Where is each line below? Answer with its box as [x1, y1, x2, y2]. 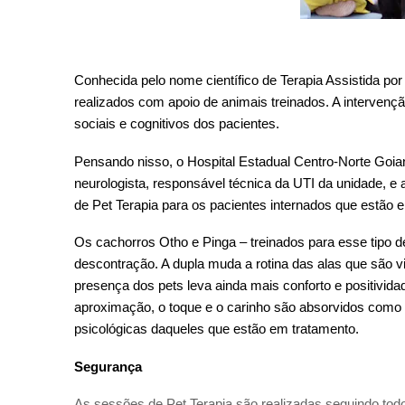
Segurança [74, 358, 142, 374]
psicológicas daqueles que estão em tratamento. [74, 321, 359, 337]
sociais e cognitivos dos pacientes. [74, 116, 279, 131]
